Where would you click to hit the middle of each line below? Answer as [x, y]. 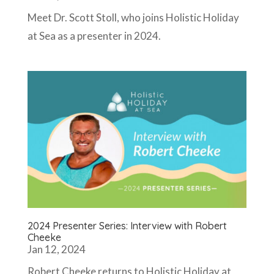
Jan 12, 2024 [56, 249]
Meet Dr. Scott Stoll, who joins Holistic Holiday [133, 17]
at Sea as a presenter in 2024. [94, 35]
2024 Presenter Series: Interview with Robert [127, 225]
